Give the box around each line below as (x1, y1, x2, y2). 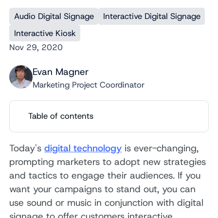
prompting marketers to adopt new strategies (9, 155, 206, 168)
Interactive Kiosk (14, 27, 76, 38)
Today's (9, 142, 45, 154)
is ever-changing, (122, 142, 199, 154)
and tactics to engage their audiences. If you (9, 169, 201, 182)
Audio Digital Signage (14, 11, 94, 22)
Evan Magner (32, 66, 89, 78)
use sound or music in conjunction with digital (9, 196, 204, 209)
